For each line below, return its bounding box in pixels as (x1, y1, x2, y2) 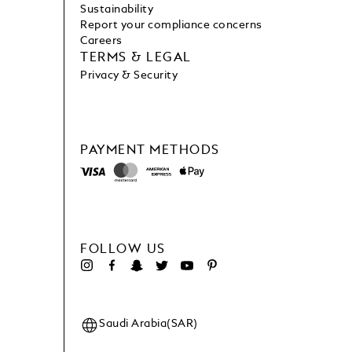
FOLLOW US (80, 244, 166, 257)
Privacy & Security (80, 70, 178, 82)
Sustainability (80, 4, 154, 16)
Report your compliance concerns (80, 20, 262, 31)
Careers (80, 35, 123, 47)
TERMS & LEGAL (80, 52, 192, 65)
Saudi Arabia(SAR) (99, 318, 198, 330)
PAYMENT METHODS (80, 145, 220, 158)
